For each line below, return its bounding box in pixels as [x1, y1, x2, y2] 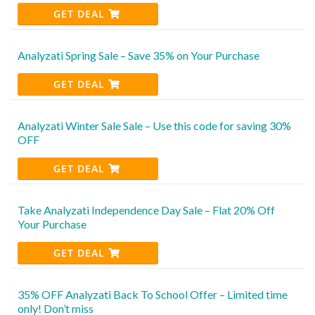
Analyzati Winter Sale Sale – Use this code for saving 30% [18, 118, 291, 132]
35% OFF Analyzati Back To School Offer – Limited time [18, 287, 288, 301]
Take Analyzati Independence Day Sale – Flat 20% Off [18, 202, 275, 217]
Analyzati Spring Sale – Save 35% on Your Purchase [18, 48, 259, 62]
